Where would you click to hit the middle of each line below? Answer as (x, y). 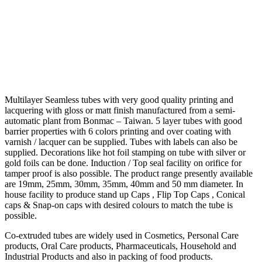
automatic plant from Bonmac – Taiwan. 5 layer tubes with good (123, 121)
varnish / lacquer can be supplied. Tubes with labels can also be (121, 142)
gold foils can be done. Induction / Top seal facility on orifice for (123, 163)
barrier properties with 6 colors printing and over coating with (118, 132)
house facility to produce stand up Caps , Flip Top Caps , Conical (125, 195)
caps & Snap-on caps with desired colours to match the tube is (119, 205)
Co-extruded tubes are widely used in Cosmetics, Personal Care (122, 236)
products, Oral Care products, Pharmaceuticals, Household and (120, 246)
